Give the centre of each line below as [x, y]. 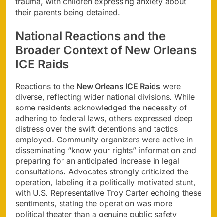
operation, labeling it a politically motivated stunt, [106, 182]
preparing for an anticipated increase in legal [97, 161]
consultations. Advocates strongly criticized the [102, 172]
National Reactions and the [91, 36]
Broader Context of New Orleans [106, 50]
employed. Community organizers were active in [104, 140]
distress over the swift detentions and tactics [97, 129]
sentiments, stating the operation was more [94, 204]
